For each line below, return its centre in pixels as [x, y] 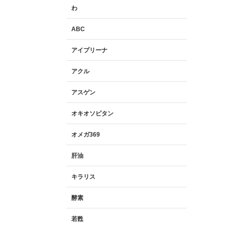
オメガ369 [86, 134]
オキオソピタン [92, 113]
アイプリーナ [89, 50]
